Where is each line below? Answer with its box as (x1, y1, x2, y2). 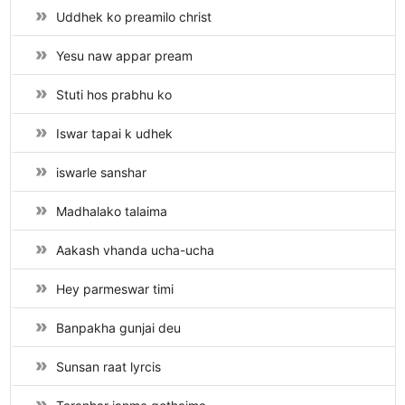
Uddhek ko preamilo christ (55, 9, 212, 25)
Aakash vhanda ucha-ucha (55, 242, 214, 259)
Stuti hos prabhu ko (55, 87, 172, 103)
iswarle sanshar (55, 165, 146, 181)
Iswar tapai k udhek (55, 126, 173, 142)
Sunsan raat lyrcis (55, 359, 161, 375)
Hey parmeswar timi (55, 281, 174, 297)
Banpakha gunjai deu (55, 320, 181, 336)
